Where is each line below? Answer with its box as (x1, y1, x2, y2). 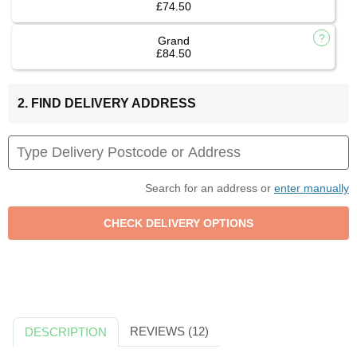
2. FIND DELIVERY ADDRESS (18, 96, 196, 111)
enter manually (274, 182, 349, 195)
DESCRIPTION (25, 325, 108, 339)
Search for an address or (145, 182, 274, 195)
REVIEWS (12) (129, 324, 209, 339)
